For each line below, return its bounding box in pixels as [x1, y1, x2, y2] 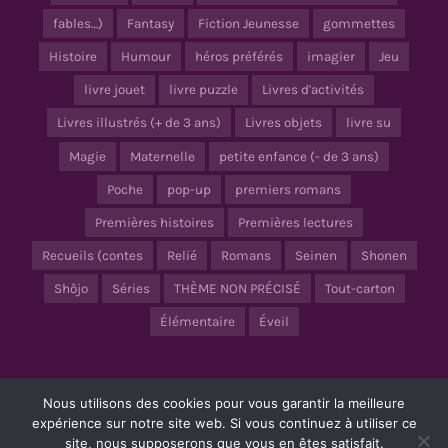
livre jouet [84, 82, 145, 98]
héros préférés [195, 49, 283, 65]
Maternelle [130, 148, 195, 164]
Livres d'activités [262, 82, 364, 98]
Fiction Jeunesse [198, 16, 299, 32]
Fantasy [127, 16, 174, 32]
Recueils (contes [41, 247, 143, 263]
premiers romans [235, 181, 341, 197]
